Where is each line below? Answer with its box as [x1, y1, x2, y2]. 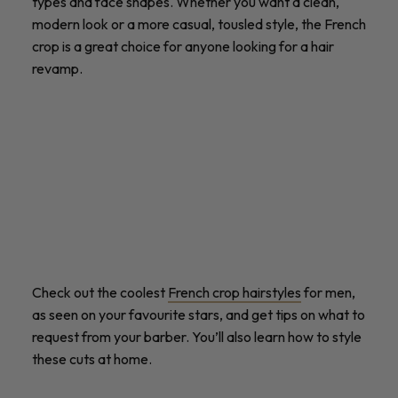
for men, [301, 283, 355, 302]
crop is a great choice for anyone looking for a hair [32, 36, 334, 55]
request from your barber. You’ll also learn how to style [32, 328, 362, 346]
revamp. [32, 59, 83, 77]
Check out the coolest [32, 283, 168, 302]
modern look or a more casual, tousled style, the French [32, 14, 366, 33]
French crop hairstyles [168, 283, 301, 302]
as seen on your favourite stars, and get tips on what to [32, 306, 365, 324]
